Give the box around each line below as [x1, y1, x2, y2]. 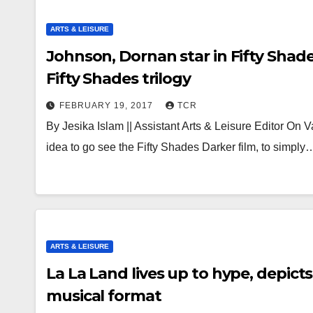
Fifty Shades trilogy [46, 69, 191, 88]
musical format [46, 286, 161, 305]
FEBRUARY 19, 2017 [59, 101, 156, 110]
